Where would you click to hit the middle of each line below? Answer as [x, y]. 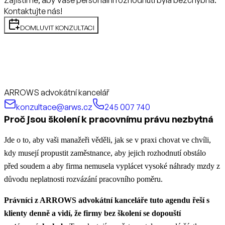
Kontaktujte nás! [33, 11]
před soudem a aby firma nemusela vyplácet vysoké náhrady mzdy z [112, 166]
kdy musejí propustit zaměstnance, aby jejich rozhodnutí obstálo [105, 153]
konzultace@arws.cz [54, 107]
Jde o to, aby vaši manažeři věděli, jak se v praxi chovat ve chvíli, [107, 140]
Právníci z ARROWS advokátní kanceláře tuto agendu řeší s [107, 200]
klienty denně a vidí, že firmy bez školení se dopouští [92, 213]
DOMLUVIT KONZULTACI [57, 27]
